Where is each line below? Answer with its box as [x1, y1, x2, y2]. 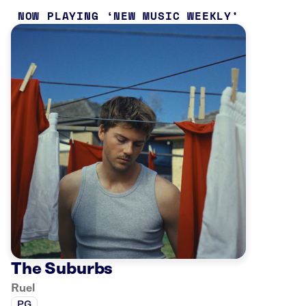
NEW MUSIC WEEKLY [113, 8, 232, 24]
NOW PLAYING [17, 8, 99, 24]
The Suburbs [11, 260, 113, 278]
